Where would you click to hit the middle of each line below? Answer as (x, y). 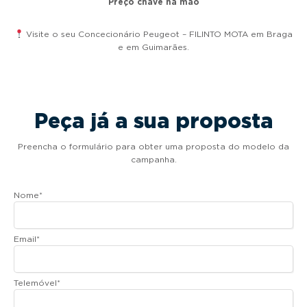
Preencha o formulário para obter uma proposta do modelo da (153, 147)
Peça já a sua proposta (153, 121)
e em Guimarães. (153, 47)
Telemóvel (35, 283)
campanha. (153, 160)
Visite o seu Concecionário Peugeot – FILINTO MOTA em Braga (158, 34)
